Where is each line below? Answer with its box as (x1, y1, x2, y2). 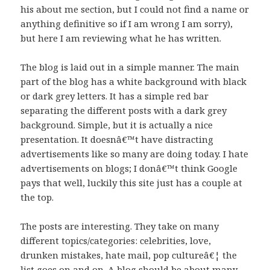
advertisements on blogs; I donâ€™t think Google (20, 162, 238, 175)
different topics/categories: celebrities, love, (20, 234, 212, 247)
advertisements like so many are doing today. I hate (20, 148, 249, 160)
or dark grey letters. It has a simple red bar (20, 90, 209, 102)
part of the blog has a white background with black (20, 75, 247, 88)
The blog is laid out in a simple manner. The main (20, 61, 240, 74)
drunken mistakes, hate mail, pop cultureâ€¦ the (20, 249, 237, 262)
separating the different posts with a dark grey (20, 104, 227, 117)
